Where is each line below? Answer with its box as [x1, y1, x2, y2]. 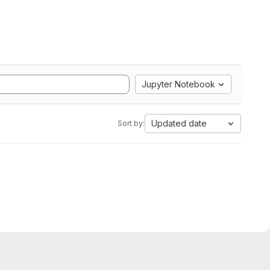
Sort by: [118, 119, 145, 128]
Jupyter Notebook [142, 79, 215, 89]
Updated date [151, 118, 207, 128]
